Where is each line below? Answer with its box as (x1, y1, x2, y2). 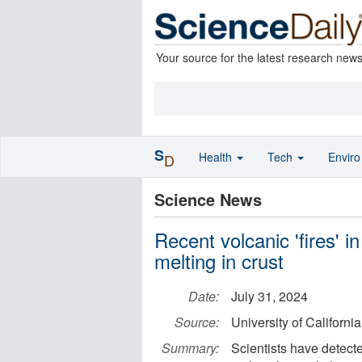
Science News (154, 187, 262, 211)
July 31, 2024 (231, 287, 308, 305)
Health (199, 149, 235, 165)
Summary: (162, 339, 219, 357)
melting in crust (154, 246, 284, 275)
